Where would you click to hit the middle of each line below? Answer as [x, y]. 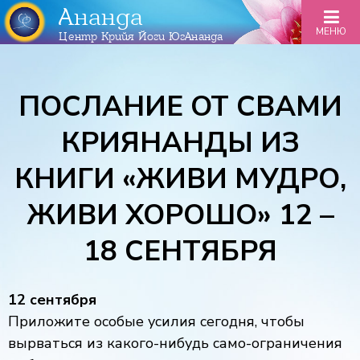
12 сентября [52, 300]
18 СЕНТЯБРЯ [180, 251]
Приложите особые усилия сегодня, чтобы [156, 321]
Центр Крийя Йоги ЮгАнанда [141, 36]
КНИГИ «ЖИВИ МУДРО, [180, 179]
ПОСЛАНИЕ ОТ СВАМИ [180, 106]
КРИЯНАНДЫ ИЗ [180, 143]
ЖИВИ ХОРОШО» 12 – [180, 215]
